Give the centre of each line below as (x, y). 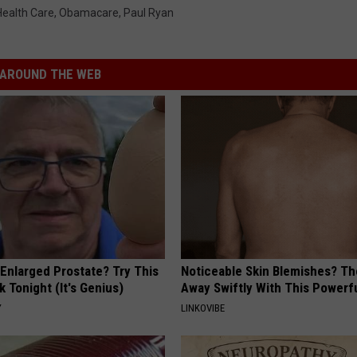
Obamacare (89, 13)
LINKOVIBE (203, 308)
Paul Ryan (149, 13)
